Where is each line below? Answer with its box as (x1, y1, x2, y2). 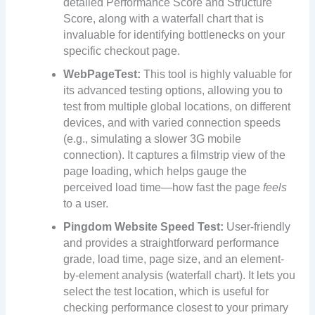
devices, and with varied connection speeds (63, 117, 281, 129)
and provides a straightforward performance (63, 237, 280, 250)
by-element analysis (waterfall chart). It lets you (63, 269, 296, 282)
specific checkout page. (63, 45, 181, 58)
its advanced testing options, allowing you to (63, 84, 283, 97)
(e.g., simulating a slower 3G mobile (63, 133, 242, 146)
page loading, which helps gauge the (63, 165, 247, 178)
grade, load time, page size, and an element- (63, 253, 285, 266)
